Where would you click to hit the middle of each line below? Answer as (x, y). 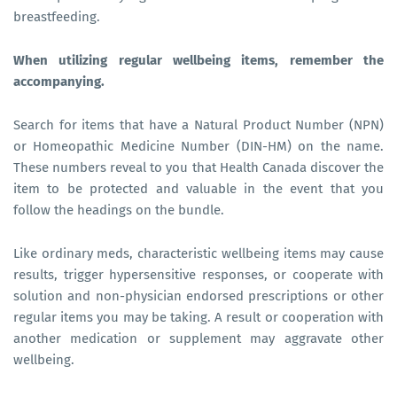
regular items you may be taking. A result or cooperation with (198, 317)
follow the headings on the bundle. (121, 210)
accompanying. (59, 81)
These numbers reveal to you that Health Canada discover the (198, 167)
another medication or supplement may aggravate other (198, 338)
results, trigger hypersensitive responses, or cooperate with (198, 274)
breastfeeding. (58, 16)
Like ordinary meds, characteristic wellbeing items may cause (198, 253)
